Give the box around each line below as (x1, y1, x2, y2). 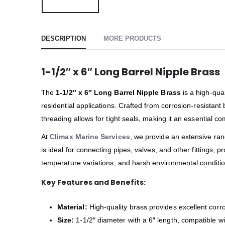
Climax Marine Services (50, 133, 130, 141)
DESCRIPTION (41, 35, 86, 43)
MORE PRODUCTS (103, 35, 161, 43)
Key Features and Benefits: (41, 177, 146, 188)
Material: (57, 203, 87, 211)
